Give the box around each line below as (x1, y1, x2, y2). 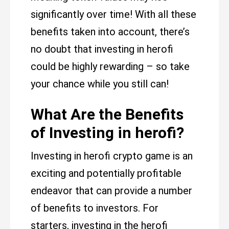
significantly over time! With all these (31, 8, 196, 20)
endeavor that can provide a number (31, 185, 192, 197)
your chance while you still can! (31, 78, 169, 90)
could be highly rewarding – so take (31, 60, 190, 73)
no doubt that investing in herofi (31, 43, 173, 55)
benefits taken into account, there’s (31, 26, 190, 38)
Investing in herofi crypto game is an (31, 150, 193, 162)
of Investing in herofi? (31, 124, 184, 142)
